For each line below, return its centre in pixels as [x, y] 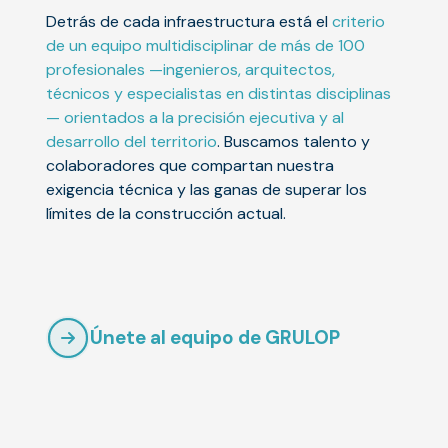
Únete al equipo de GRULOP [215, 337]
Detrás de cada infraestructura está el [189, 21]
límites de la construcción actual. [166, 213]
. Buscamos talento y [293, 141]
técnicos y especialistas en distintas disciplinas [218, 93]
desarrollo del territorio [131, 141]
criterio [358, 21]
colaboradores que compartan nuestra [190, 165]
